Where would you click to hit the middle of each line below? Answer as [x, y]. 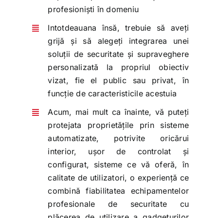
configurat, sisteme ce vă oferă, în [118, 165]
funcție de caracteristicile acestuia [112, 94]
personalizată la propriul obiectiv [118, 67]
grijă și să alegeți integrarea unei [118, 41]
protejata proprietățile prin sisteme [118, 125]
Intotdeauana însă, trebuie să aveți [118, 28]
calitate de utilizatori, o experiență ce [118, 178]
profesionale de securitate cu [118, 204]
